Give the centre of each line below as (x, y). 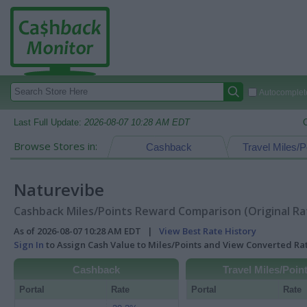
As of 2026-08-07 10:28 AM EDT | (86, 231)
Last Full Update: (49, 122)
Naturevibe (59, 189)
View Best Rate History (208, 231)
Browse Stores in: (56, 146)
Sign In (29, 245)
